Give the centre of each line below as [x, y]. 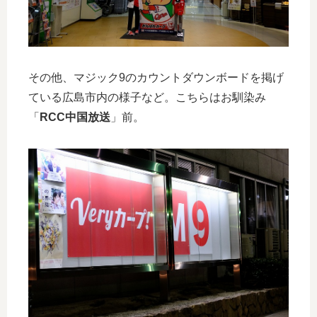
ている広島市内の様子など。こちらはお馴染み [147, 98]
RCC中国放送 [75, 117]
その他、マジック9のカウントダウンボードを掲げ [156, 78]
